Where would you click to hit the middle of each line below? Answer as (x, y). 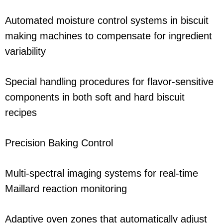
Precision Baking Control (59, 143)
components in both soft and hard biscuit (95, 97)
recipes (21, 113)
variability (25, 52)
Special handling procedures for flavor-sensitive (109, 82)
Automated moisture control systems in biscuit (107, 21)
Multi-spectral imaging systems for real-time (102, 173)
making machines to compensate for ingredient (109, 36)
